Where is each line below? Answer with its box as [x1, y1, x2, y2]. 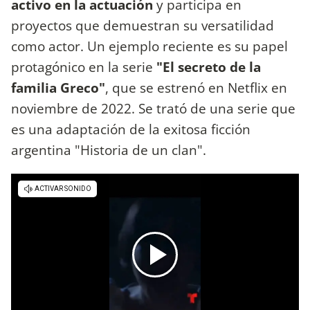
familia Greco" [11, 77, 105, 97]
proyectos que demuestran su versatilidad [11, 15, 274, 35]
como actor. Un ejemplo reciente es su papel [11, 36, 288, 55]
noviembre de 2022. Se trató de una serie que [11, 98, 295, 118]
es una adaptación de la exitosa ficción [11, 119, 250, 138]
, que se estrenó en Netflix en [105, 77, 287, 97]
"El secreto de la [156, 57, 261, 76]
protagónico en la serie [11, 57, 156, 76]
